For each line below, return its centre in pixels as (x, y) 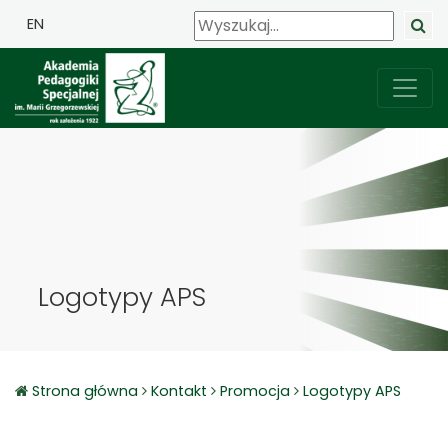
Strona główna (87, 391)
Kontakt (179, 391)
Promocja (255, 391)
